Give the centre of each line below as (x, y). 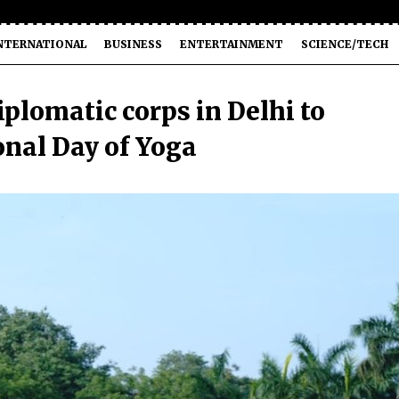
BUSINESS (133, 44)
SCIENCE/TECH (345, 44)
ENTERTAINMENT (232, 44)
